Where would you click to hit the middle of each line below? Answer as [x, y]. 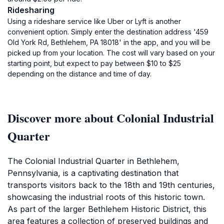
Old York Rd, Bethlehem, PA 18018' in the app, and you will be [109, 42]
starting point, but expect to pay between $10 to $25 [94, 63]
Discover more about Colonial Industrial [111, 118]
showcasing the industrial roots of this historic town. [106, 197]
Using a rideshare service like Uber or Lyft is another [94, 21]
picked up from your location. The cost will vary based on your [111, 53]
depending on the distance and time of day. [79, 74]
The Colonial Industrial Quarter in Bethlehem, [93, 161]
